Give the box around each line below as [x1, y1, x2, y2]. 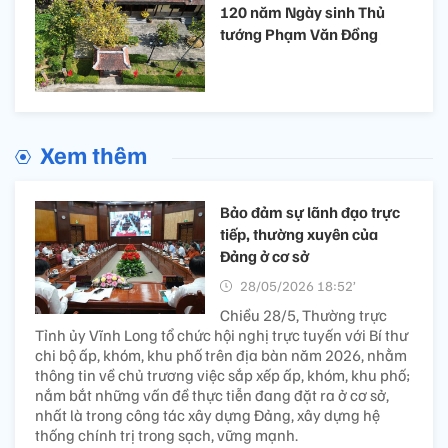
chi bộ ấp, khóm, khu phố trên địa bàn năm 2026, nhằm [35, 344, 407, 365]
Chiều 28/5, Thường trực [220, 304, 387, 325]
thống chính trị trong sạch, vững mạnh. [35, 424, 298, 445]
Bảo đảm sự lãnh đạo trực [220, 201, 400, 222]
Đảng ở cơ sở [220, 245, 309, 266]
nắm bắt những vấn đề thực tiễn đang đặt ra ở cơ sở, [35, 384, 389, 405]
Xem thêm [40, 138, 147, 169]
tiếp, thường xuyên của [220, 223, 378, 244]
